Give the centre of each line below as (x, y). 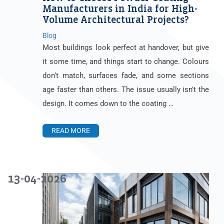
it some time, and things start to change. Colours (126, 62)
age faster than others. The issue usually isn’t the (126, 90)
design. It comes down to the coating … (108, 104)
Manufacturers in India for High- (120, 9)
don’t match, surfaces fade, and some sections (126, 76)
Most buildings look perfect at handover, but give (126, 48)
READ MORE (71, 131)
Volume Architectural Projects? (116, 20)
